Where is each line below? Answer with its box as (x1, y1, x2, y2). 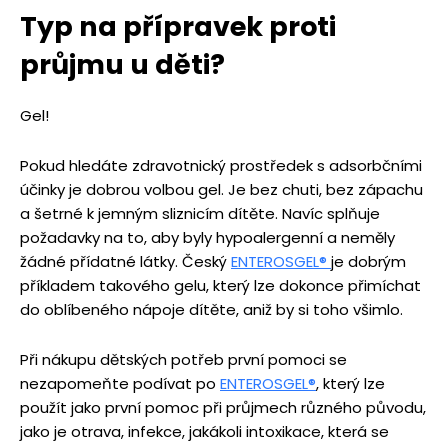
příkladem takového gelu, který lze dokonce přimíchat (20, 275, 421, 297)
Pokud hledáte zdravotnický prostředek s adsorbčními (20, 155, 422, 177)
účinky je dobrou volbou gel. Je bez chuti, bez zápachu (20, 179, 423, 201)
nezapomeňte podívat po (20, 373, 220, 395)
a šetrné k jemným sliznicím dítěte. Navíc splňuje (20, 203, 380, 225)
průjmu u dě (20, 46, 191, 84)
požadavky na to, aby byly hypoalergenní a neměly (20, 227, 395, 249)
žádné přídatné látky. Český (20, 251, 231, 273)
